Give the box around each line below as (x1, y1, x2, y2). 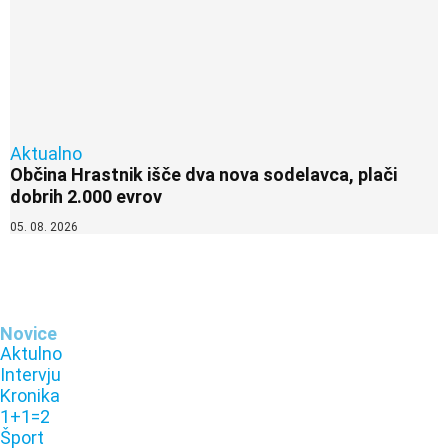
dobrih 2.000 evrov (10, 186, 162, 208)
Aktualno (10, 143, 82, 165)
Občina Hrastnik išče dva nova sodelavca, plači (10, 164, 397, 186)
